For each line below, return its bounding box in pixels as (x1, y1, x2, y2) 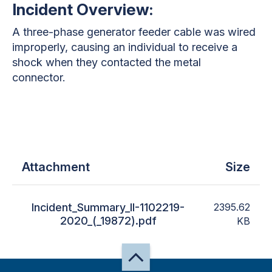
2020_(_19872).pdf (59, 214, 157, 227)
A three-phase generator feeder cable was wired (12, 25, 256, 38)
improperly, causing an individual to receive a (12, 40, 237, 53)
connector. (12, 70, 69, 84)
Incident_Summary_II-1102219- (32, 200, 185, 214)
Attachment (22, 159, 90, 174)
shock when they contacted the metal (12, 55, 201, 69)
